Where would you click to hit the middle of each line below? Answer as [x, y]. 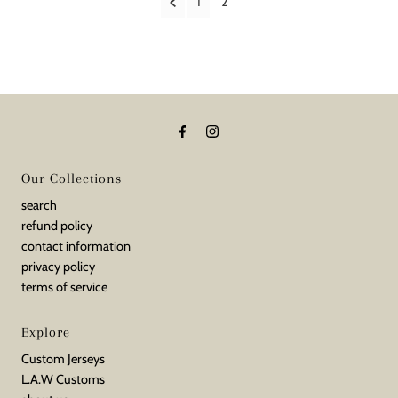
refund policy [57, 226]
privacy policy [59, 267]
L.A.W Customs [64, 379]
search [40, 205]
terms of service [65, 287]
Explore [46, 332]
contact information [76, 246]
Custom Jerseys [64, 359]
